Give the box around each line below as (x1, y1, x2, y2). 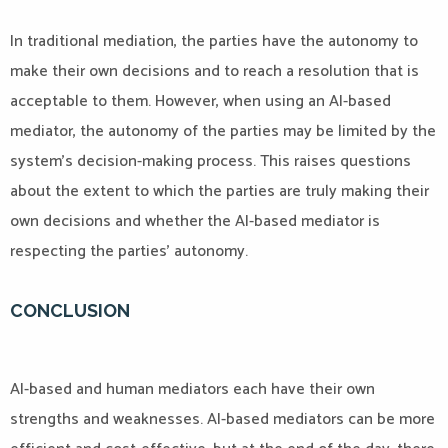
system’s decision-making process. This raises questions (10, 148, 411, 175)
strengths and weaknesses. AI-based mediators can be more (10, 406, 435, 433)
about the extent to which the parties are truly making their (10, 178, 429, 205)
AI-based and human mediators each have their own (10, 376, 375, 403)
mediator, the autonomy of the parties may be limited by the (10, 118, 436, 145)
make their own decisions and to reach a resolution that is (10, 58, 419, 85)
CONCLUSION (10, 300, 130, 321)
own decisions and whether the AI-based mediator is (10, 208, 380, 235)
